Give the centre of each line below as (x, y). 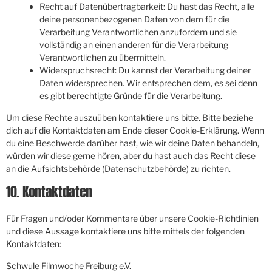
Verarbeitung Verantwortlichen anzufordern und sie (138, 32)
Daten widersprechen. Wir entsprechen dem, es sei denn (148, 83)
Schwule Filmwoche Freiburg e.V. (69, 265)
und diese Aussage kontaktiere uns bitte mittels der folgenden (125, 231)
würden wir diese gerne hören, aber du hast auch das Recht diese (131, 156)
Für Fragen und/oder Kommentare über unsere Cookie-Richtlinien (132, 219)
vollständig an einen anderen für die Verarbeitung (134, 45)
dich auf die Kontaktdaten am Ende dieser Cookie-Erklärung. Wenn (135, 131)
